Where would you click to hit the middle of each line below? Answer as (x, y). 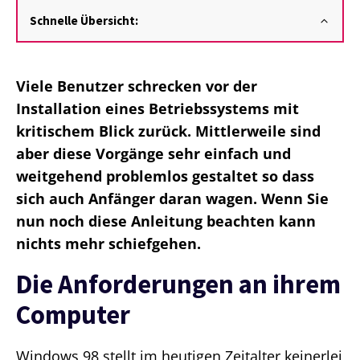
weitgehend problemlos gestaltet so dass (165, 176)
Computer (73, 315)
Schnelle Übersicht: (84, 20)
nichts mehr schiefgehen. (108, 244)
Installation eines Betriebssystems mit (157, 109)
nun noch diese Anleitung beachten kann (166, 221)
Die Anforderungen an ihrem (178, 284)
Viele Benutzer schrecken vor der (137, 86)
